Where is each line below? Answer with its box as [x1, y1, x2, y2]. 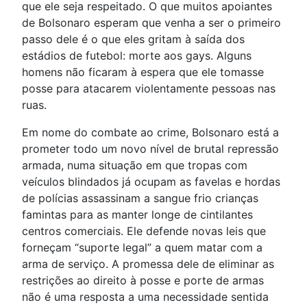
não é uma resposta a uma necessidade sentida [22, 290, 269, 304]
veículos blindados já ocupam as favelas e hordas [22, 175, 280, 189]
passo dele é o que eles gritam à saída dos [22, 32, 245, 47]
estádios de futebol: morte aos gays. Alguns [22, 49, 251, 63]
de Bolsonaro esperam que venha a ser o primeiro [22, 16, 281, 30]
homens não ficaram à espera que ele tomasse [22, 65, 264, 79]
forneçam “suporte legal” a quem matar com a [22, 241, 262, 255]
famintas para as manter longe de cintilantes [22, 208, 253, 222]
